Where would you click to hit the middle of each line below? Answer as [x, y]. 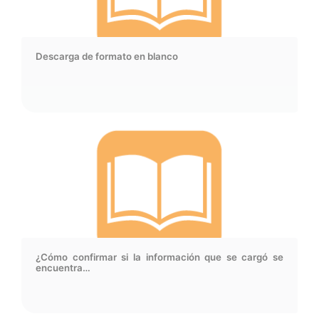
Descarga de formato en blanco [107, 57]
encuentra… [63, 268]
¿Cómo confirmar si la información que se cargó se [159, 257]
